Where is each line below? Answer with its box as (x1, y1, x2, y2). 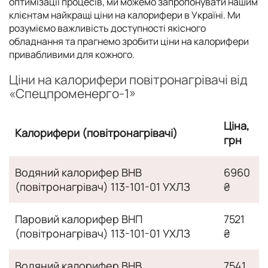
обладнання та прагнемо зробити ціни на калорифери (9, 34, 249, 48)
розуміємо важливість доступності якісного (9, 21, 206, 35)
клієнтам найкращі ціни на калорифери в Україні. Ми (9, 8, 240, 22)
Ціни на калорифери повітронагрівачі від (9, 71, 248, 88)
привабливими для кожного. (9, 47, 135, 61)
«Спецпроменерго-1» (9, 84, 136, 102)
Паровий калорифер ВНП (15, 211, 142, 226)
